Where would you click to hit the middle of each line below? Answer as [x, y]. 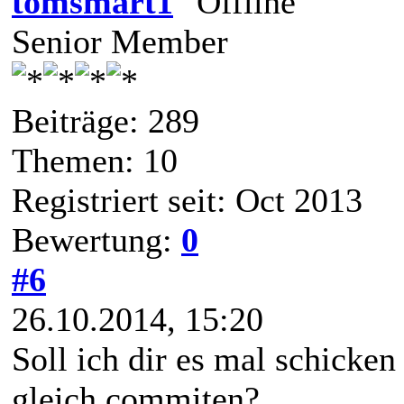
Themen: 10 [95, 160]
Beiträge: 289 [106, 120]
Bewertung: [96, 239]
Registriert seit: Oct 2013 [187, 200]
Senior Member [120, 41]
